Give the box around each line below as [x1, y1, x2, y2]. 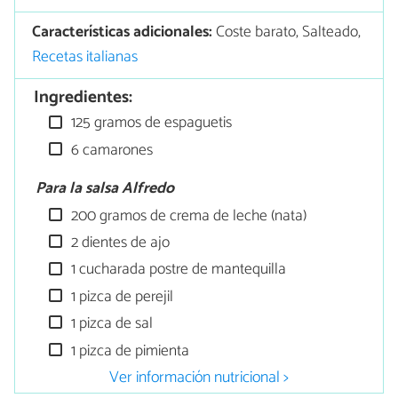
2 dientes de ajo [68, 230, 171, 257]
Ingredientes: [34, 84, 133, 112]
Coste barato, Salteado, [212, 20, 362, 46]
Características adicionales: [32, 20, 213, 46]
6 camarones [68, 137, 154, 163]
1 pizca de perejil [68, 283, 174, 310]
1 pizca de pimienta [68, 338, 190, 364]
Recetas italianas [32, 44, 139, 71]
